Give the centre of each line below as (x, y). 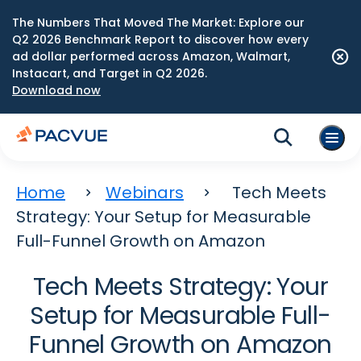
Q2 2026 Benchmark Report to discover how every (160, 39)
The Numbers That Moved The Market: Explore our (158, 23)
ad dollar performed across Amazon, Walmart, (151, 56)
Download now (56, 90)
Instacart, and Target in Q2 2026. (110, 73)
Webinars (145, 193)
